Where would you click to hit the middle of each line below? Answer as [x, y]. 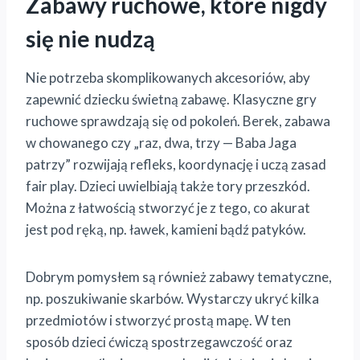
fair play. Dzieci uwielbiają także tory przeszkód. [168, 186]
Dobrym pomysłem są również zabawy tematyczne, [179, 277]
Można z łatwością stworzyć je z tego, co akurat [168, 208]
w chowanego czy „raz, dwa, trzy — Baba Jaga [161, 143]
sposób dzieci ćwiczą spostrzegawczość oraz [159, 342]
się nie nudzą [90, 39]
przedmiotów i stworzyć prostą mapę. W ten [158, 321]
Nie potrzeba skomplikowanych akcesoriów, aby [168, 78]
